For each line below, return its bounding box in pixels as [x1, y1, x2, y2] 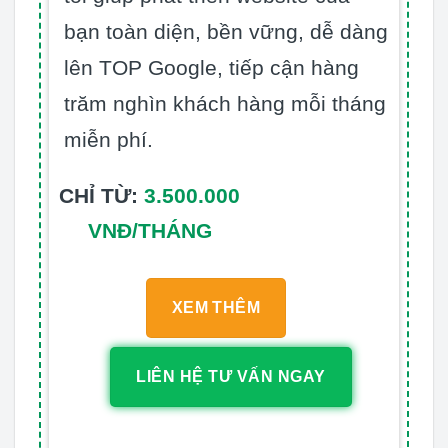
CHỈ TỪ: [59, 183, 139, 207]
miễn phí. [64, 127, 153, 151]
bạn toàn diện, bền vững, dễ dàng [64, 19, 388, 43]
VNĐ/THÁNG [87, 218, 212, 242]
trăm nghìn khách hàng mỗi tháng [64, 91, 386, 115]
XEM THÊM [171, 298, 261, 316]
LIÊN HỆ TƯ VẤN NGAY [136, 368, 326, 386]
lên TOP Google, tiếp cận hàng [64, 55, 359, 79]
